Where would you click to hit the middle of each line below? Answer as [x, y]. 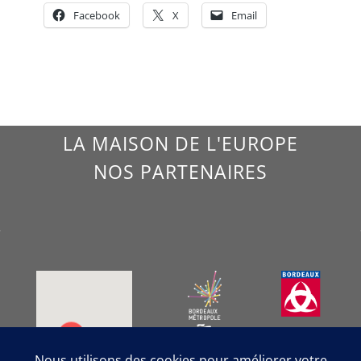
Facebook [96, 16]
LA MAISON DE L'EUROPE [180, 144]
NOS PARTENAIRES [180, 172]
